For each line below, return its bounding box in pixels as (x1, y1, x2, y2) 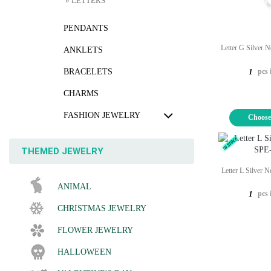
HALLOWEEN (57, 247, 111, 256)
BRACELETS (64, 67, 113, 76)
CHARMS (64, 89, 99, 98)
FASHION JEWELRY (64, 111, 140, 120)
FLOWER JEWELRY (57, 226, 133, 235)
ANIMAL (57, 182, 91, 191)
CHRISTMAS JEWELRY (57, 204, 146, 213)
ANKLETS (64, 45, 103, 54)
